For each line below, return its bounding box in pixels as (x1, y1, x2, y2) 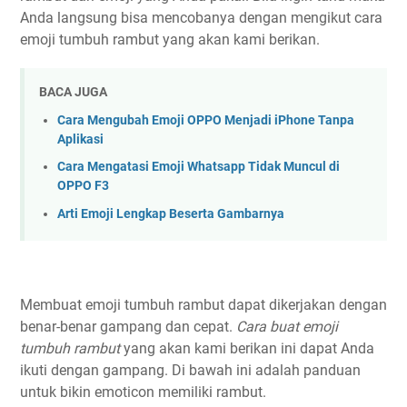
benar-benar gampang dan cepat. (20, 318, 236, 336)
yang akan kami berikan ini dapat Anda (120, 340, 374, 358)
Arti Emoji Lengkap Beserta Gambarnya (57, 206, 284, 223)
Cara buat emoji (236, 318, 338, 336)
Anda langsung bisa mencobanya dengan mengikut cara (20, 9, 382, 27)
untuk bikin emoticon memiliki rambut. (20, 383, 266, 402)
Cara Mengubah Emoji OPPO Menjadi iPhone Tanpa (57, 112, 354, 128)
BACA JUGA (39, 84, 107, 100)
